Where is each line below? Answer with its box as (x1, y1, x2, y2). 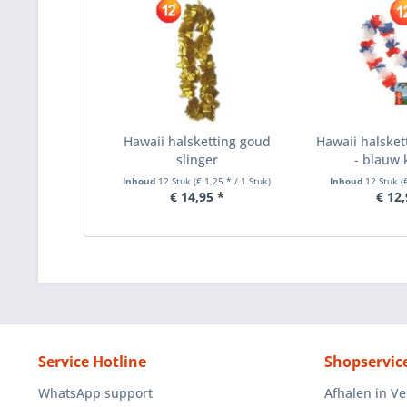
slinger (175, 151, 218, 168)
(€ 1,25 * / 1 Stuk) (194, 174, 272, 187)
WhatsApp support (38, 384, 153, 402)
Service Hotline (38, 352, 146, 372)
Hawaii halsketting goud (123, 133, 271, 150)
